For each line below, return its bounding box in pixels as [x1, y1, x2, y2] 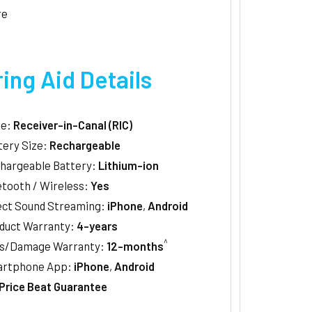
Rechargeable [49, 137, 120, 152]
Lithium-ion [97, 157, 159, 172]
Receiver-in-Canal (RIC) [13, 117, 132, 132]
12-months [106, 238, 164, 253]
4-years [76, 218, 118, 233]
